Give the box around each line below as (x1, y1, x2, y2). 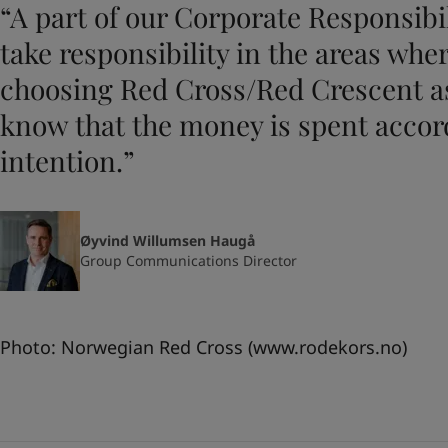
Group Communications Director (80, 251, 297, 270)
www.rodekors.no (253, 335, 402, 359)
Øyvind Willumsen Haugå (80, 231, 255, 250)
